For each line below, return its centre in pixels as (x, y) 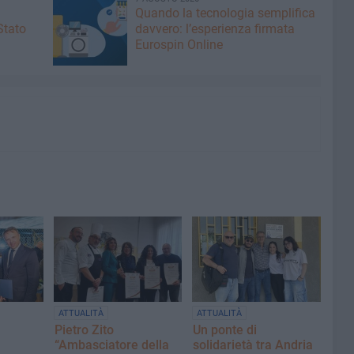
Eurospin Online (179, 45)
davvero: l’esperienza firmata (215, 29)
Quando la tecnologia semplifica (225, 13)
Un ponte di (225, 330)
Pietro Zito (84, 330)
